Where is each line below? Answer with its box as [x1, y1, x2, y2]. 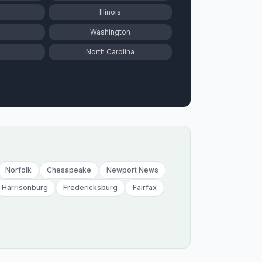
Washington [90, 27, 131, 36]
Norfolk [5, 166, 32, 174]
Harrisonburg [2, 183, 48, 192]
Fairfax [133, 183, 157, 192]
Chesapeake [47, 166, 91, 174]
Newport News [106, 166, 158, 174]
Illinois [99, 8, 122, 16]
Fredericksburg [63, 183, 118, 192]
